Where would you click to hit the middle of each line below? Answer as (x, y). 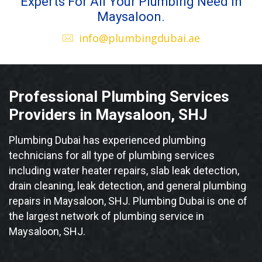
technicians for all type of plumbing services (112, 156)
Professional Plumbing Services (119, 97)
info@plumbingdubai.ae (139, 38)
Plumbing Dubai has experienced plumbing (107, 140)
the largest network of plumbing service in (106, 216)
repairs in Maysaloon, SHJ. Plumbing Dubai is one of (128, 201)
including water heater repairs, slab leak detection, (124, 171)
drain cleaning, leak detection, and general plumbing (127, 186)
